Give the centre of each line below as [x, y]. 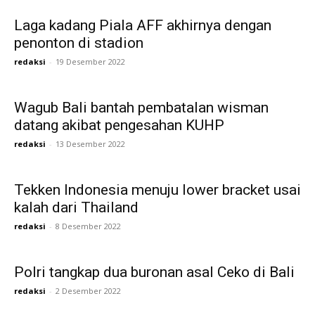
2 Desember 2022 [88, 290]
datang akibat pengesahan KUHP [119, 125]
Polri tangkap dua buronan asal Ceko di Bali [154, 272]
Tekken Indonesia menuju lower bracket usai [157, 189]
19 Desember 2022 [90, 61]
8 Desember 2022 [88, 226]
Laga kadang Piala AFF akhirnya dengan [143, 25]
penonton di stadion [79, 43]
